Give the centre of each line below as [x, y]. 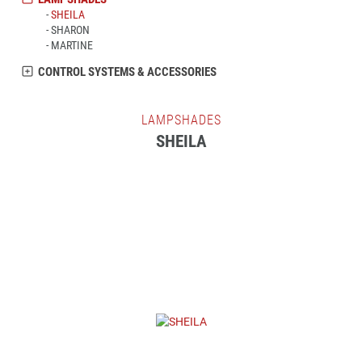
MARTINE [72, 45]
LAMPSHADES [181, 120]
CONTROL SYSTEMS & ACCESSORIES [127, 72]
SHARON [70, 30]
